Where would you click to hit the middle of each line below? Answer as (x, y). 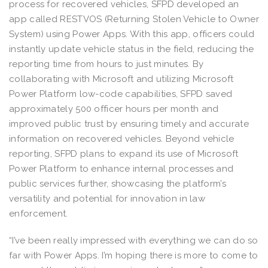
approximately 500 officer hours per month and (114, 109)
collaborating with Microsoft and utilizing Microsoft (121, 79)
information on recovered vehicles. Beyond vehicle (122, 138)
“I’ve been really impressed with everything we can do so (134, 240)
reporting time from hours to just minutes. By (106, 64)
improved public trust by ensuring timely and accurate (129, 124)
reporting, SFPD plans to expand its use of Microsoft (124, 153)
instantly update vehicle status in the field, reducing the (132, 49)
